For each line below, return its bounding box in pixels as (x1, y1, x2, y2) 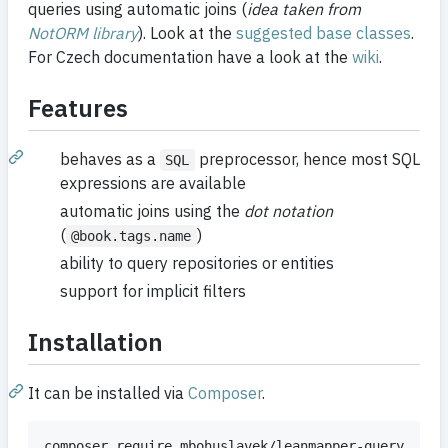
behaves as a (60, 148, 160, 169)
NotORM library (28, 22, 138, 43)
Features (28, 91, 128, 124)
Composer (188, 382, 262, 403)
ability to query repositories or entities (60, 252, 334, 273)
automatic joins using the (60, 200, 244, 221)
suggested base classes (236, 22, 411, 43)
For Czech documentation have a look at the (28, 46, 352, 67)
